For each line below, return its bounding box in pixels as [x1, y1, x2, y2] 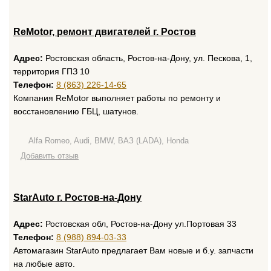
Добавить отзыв [21, 151, 79, 160]
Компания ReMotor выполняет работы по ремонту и [13, 93, 221, 103]
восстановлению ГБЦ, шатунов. [13, 106, 139, 116]
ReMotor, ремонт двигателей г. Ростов [13, 27, 196, 37]
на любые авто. [13, 259, 75, 269]
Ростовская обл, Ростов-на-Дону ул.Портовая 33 [43, 219, 237, 229]
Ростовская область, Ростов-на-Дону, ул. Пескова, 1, [43, 53, 252, 63]
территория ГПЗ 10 [13, 67, 90, 76]
